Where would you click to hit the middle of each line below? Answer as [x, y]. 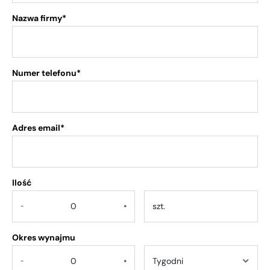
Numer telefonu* [46, 73]
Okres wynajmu [44, 237]
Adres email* [38, 127]
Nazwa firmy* [39, 18]
